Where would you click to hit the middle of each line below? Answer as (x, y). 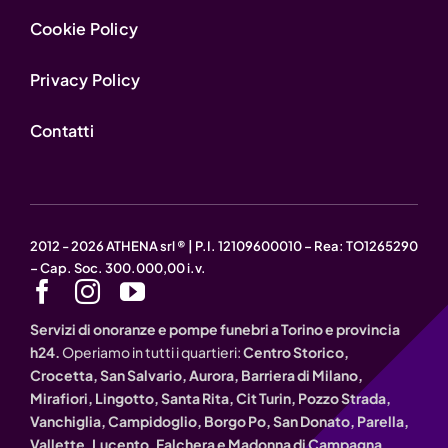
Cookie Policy (84, 28)
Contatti (61, 130)
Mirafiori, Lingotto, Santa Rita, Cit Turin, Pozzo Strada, (210, 397)
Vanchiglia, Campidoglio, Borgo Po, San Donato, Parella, (219, 420)
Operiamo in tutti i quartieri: (151, 351)
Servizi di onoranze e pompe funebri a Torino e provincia (214, 328)
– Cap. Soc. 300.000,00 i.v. (117, 267)
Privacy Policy (85, 79)
